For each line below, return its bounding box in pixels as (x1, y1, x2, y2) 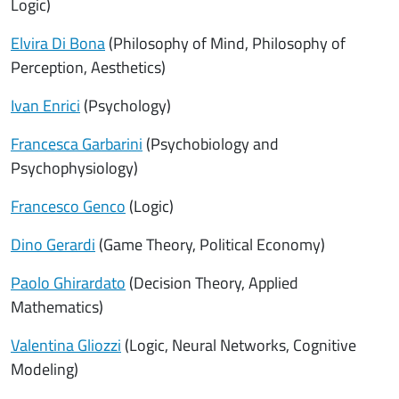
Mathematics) (11, 295, 103, 319)
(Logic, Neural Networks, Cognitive (121, 333, 356, 357)
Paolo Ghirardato (11, 271, 126, 295)
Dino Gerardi (11, 232, 95, 256)
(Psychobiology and (142, 132, 279, 156)
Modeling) (11, 357, 78, 381)
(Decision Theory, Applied (126, 271, 298, 295)
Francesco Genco (11, 194, 126, 218)
